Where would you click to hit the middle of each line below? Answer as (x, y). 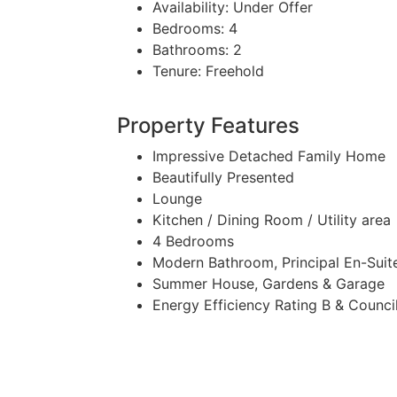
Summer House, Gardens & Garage (269, 284)
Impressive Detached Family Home (269, 156)
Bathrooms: (191, 50)
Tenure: (177, 71)
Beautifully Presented (223, 177)
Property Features (208, 125)
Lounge (177, 198)
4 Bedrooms (193, 241)
